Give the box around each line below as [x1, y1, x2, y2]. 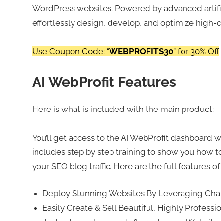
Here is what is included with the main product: [32, 104, 214, 114]
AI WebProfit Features [32, 74, 176, 91]
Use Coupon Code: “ [32, 46, 109, 57]
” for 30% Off [173, 46, 219, 57]
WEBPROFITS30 [109, 46, 173, 57]
